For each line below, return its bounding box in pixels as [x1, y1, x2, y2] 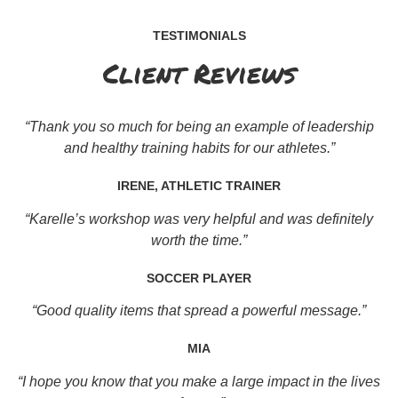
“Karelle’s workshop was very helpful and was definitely [25, 211, 373, 227]
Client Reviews [102, 54, 296, 93]
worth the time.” [151, 232, 247, 248]
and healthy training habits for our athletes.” [63, 140, 335, 156]
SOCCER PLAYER [147, 270, 251, 285]
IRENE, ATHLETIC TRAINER [117, 179, 281, 194]
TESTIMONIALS [152, 28, 246, 44]
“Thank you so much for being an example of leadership [24, 119, 374, 135]
